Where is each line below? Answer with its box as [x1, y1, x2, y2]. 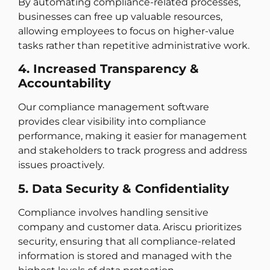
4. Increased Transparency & [18, 61, 199, 77]
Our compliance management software [18, 101, 209, 113]
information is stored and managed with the [18, 250, 232, 262]
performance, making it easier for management [18, 130, 247, 142]
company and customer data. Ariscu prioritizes [18, 221, 242, 233]
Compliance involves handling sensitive [18, 206, 209, 218]
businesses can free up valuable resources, [18, 11, 222, 23]
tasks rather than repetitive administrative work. [18, 40, 250, 52]
